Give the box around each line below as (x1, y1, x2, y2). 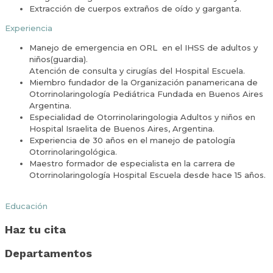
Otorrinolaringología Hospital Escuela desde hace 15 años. (29, 170, 266, 180)
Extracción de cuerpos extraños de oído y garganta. (29, 4, 241, 14)
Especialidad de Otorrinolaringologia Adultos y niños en (29, 112, 255, 122)
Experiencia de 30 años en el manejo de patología (29, 135, 235, 146)
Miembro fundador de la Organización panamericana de (29, 77, 258, 88)
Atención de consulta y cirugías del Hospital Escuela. (29, 66, 245, 76)
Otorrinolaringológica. (29, 147, 117, 157)
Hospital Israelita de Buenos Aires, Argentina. (29, 124, 214, 134)
